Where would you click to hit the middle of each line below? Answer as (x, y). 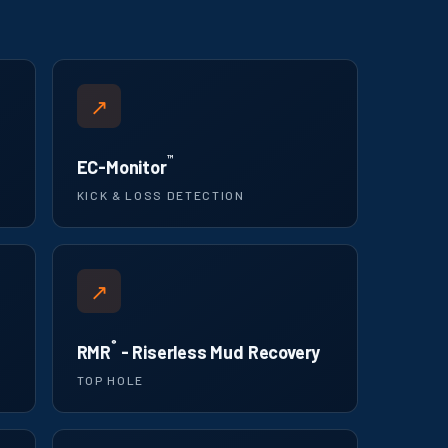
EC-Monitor (121, 167)
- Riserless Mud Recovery (218, 352)
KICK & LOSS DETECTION (160, 195)
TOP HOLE (110, 380)
